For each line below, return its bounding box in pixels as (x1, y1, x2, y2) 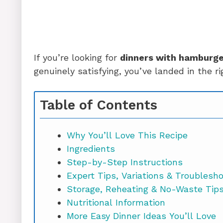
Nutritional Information (67, 197, 165, 208)
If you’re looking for (34, 52, 120, 63)
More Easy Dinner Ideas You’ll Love (67, 210, 216, 221)
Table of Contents (40, 97, 157, 113)
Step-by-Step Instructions (67, 156, 183, 167)
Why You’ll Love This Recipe (67, 129, 188, 140)
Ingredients (67, 143, 115, 154)
